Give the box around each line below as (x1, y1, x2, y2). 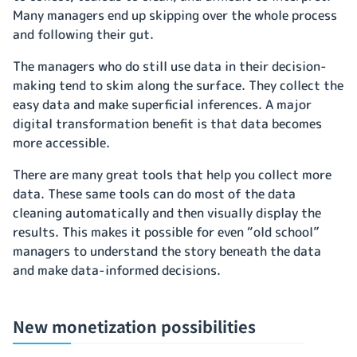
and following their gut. (13, 25, 157, 43)
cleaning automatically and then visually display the (13, 203, 321, 222)
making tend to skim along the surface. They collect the (13, 76, 343, 94)
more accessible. (13, 133, 113, 151)
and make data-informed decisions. (13, 261, 224, 279)
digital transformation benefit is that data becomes (13, 114, 322, 132)
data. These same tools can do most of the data (13, 184, 296, 202)
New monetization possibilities (13, 314, 256, 338)
